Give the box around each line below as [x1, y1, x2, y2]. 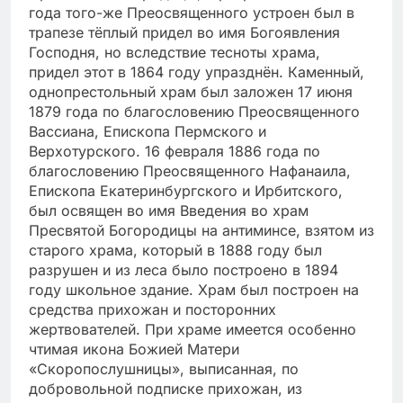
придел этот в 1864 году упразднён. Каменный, [29, 63, 364, 82]
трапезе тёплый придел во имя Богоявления [29, 23, 340, 42]
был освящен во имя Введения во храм [29, 201, 309, 220]
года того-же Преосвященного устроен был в [29, 4, 354, 22]
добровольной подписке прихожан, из [29, 380, 302, 399]
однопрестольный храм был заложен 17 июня [29, 83, 353, 102]
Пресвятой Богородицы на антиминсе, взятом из [29, 221, 374, 240]
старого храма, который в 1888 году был [29, 241, 322, 260]
